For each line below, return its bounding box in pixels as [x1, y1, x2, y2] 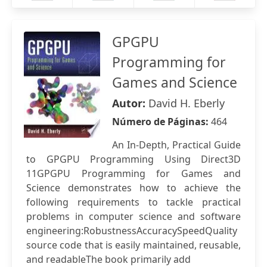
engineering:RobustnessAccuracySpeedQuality [26, 224, 237, 237]
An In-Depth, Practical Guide [112, 138, 241, 151]
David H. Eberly [148, 96, 225, 110]
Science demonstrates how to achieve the [26, 181, 241, 194]
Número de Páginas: [112, 115, 211, 128]
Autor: [112, 96, 148, 110]
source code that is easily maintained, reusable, [26, 238, 241, 252]
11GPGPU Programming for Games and [26, 167, 241, 180]
